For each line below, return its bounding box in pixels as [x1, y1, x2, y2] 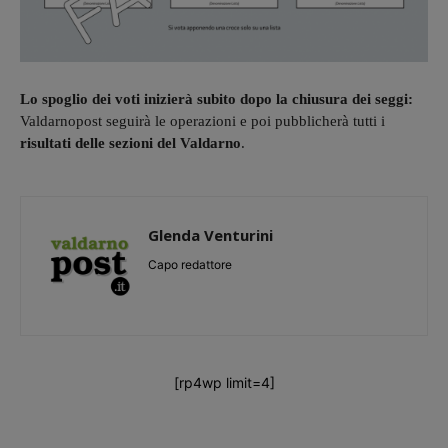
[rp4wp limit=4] [173, 374, 275, 392]
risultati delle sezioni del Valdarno [20, 135, 241, 152]
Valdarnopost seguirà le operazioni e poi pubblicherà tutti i [20, 113, 385, 130]
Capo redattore [148, 257, 232, 273]
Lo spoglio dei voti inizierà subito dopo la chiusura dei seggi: [20, 91, 413, 108]
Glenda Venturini [148, 225, 273, 246]
